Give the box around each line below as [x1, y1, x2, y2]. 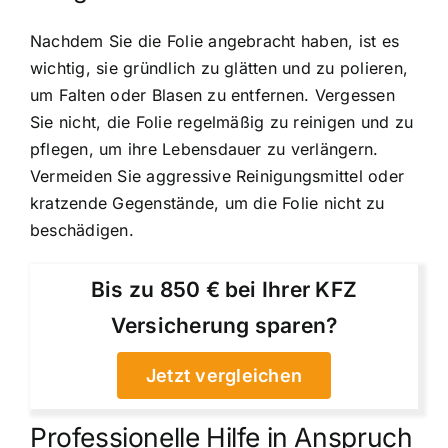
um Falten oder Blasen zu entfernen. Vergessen [30, 84, 395, 105]
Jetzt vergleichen [145, 364, 303, 386]
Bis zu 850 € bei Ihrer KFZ [90, 276, 358, 302]
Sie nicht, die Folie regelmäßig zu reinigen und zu [30, 111, 413, 132]
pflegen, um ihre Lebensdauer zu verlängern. [30, 138, 379, 159]
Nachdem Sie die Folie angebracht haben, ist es [30, 30, 400, 51]
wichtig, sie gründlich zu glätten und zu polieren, [30, 57, 408, 78]
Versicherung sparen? [110, 312, 338, 338]
